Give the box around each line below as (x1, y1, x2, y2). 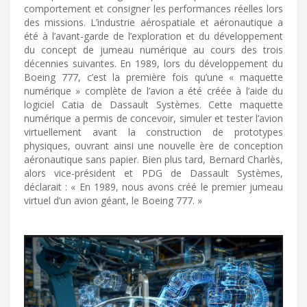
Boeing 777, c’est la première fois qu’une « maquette (24, 71, 283, 84)
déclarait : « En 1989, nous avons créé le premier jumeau (24, 180, 283, 194)
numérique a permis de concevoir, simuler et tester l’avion (24, 112, 283, 125)
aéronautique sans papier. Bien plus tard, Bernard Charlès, (24, 153, 283, 167)
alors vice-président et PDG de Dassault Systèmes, (24, 167, 283, 180)
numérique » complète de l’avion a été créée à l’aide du (24, 84, 283, 98)
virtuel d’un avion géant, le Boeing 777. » (24, 194, 202, 208)
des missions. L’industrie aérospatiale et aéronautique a (24, 16, 283, 29)
